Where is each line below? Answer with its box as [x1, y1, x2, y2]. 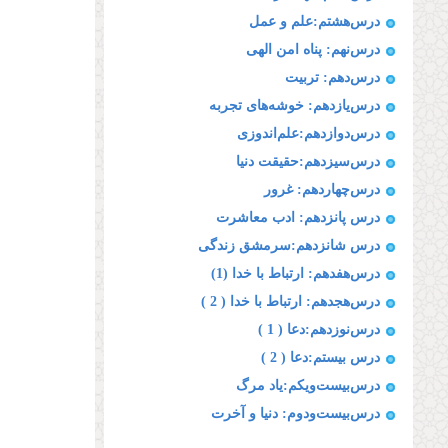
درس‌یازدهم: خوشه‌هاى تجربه [209, 98, 380, 113]
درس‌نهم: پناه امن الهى [246, 42, 380, 57]
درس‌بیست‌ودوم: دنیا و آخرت [211, 406, 380, 421]
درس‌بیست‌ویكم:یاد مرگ [236, 378, 380, 393]
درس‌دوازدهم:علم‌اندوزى [237, 126, 380, 141]
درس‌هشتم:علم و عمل [249, 14, 380, 29]
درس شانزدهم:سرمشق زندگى [198, 238, 380, 253]
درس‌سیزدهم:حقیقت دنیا [236, 154, 380, 169]
